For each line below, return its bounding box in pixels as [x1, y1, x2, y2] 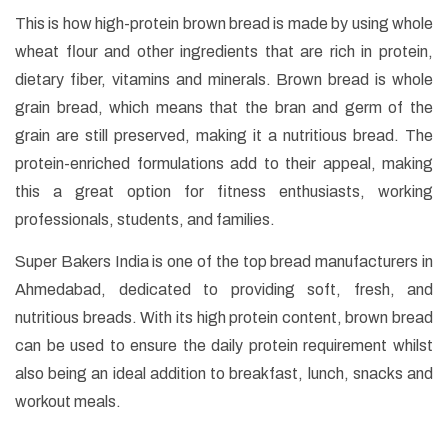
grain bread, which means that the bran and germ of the [15, 99, 433, 117]
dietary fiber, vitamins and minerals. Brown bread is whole [15, 71, 433, 89]
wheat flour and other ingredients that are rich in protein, [15, 43, 433, 61]
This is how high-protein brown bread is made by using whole [15, 15, 433, 33]
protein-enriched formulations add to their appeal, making [15, 155, 433, 173]
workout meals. [15, 393, 121, 411]
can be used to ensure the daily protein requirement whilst [15, 337, 433, 355]
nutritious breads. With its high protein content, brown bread [15, 309, 433, 327]
